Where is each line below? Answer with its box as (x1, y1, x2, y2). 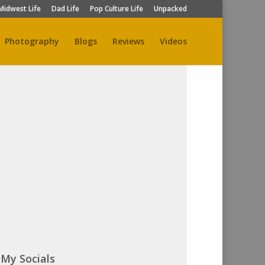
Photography (5, 35, 59, 47)
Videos (160, 35, 187, 47)
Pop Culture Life (90, 4, 143, 14)
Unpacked (154, 4, 187, 14)
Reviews (112, 35, 144, 47)
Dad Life (51, 4, 79, 14)
